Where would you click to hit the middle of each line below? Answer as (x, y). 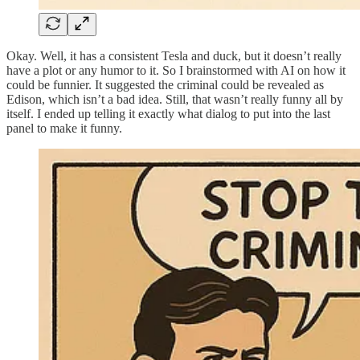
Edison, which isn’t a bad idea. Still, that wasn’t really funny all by (175, 99)
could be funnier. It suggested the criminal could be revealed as (165, 84)
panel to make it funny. (64, 128)
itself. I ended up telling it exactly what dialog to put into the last (168, 113)
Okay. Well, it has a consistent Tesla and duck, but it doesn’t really (174, 55)
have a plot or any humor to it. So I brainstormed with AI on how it (176, 70)
